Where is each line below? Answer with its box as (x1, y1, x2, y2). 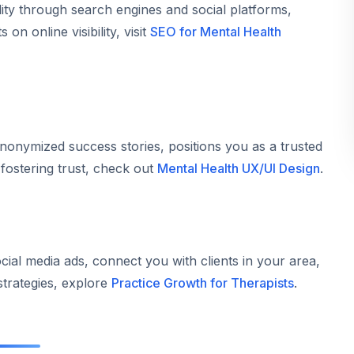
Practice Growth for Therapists (111, 275, 294, 291)
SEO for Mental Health (150, 24, 281, 40)
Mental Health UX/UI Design (157, 160, 320, 176)
